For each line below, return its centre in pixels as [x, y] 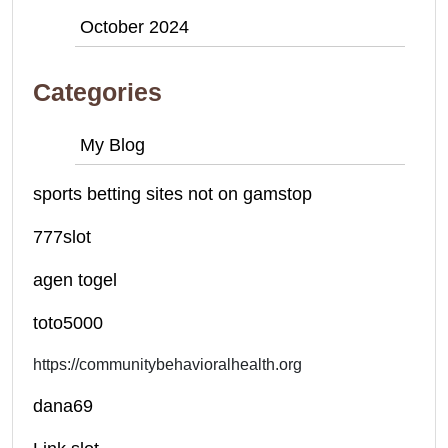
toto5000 [68, 323]
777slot [62, 237]
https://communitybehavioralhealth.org [167, 365]
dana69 [63, 406]
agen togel [75, 280]
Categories [97, 92]
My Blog [112, 145]
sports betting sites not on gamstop [172, 194]
